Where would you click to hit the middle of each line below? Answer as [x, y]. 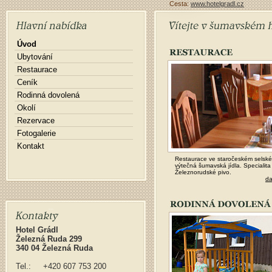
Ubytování [35, 57]
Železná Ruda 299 [49, 239]
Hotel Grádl [37, 230]
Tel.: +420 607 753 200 [61, 266]
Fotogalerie [36, 133]
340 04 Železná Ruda [54, 248]
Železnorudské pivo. [203, 172]
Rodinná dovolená [48, 95]
